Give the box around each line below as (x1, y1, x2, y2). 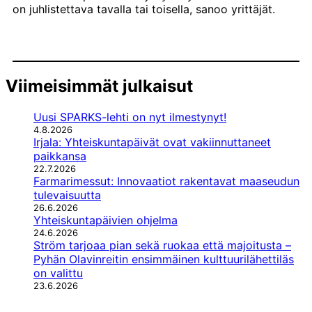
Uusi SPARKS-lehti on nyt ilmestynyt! (33, 109, 226, 124)
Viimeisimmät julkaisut (6, 75, 193, 96)
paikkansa (33, 148, 86, 163)
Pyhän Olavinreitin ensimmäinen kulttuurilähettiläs (33, 251, 294, 266)
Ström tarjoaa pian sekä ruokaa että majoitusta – (33, 237, 291, 252)
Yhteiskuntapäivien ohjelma (33, 212, 178, 227)
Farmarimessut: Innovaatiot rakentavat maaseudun (33, 173, 299, 188)
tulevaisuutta (33, 187, 101, 202)
